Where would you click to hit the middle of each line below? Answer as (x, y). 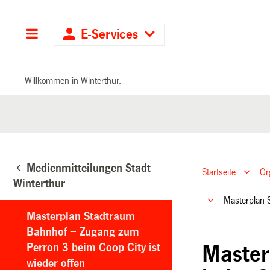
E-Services (110, 35)
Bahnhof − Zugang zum (83, 232)
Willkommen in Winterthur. (73, 80)
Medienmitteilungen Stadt (89, 168)
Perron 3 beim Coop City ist (93, 247)
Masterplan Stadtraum (81, 216)
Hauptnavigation (85, 35)
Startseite (219, 172)
